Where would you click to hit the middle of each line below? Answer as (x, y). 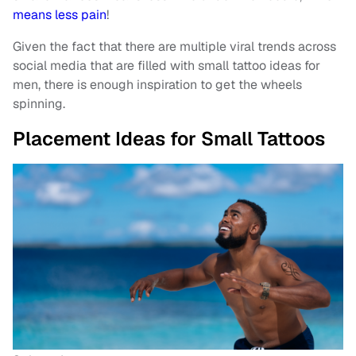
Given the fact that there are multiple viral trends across (174, 46)
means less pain (60, 14)
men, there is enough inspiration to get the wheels (157, 84)
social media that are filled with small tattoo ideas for (166, 65)
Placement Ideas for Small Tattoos (169, 138)
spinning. (39, 103)
